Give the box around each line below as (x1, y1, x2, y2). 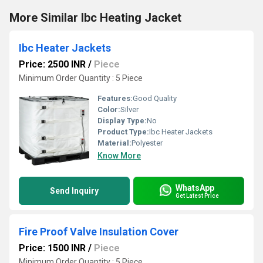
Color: (97, 105, 120, 114)
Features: (97, 94, 133, 103)
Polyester (131, 139, 163, 147)
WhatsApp (176, 183, 214, 193)
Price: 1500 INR (19, 242, 86, 254)
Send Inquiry (50, 186, 99, 195)
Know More (97, 151, 141, 160)
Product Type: (97, 127, 149, 136)
